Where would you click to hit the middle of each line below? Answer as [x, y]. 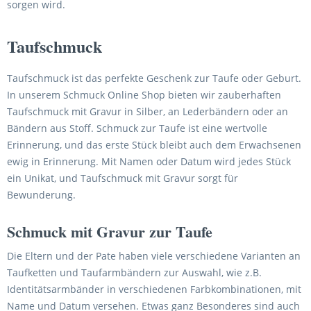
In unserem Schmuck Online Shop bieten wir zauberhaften [144, 95]
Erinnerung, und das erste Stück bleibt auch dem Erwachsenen [154, 145]
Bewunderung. [41, 195]
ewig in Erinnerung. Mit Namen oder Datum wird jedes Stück [149, 161]
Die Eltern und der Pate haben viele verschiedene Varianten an [154, 256]
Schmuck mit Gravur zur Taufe [110, 232]
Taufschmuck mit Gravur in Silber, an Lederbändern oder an [148, 111]
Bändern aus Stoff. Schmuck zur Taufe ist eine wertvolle [137, 128]
